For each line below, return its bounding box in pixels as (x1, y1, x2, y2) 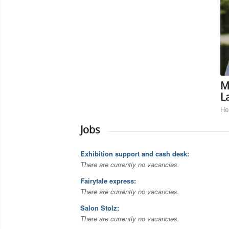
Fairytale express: (80, 176, 136, 186)
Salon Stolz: (80, 203, 119, 213)
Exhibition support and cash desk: (80, 149, 189, 159)
